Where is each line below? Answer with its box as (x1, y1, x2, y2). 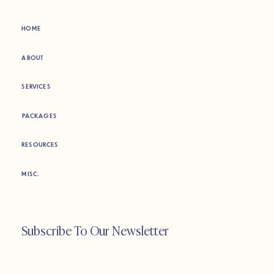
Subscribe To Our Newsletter (21, 220, 169, 240)
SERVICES (21, 83, 51, 91)
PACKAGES (21, 111, 57, 119)
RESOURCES (21, 141, 59, 149)
